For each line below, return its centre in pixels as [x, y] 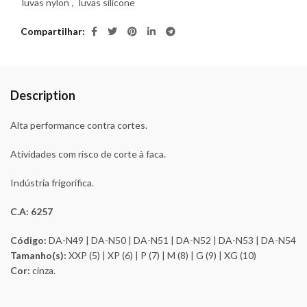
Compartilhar [51, 31]
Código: [28, 240]
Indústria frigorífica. [52, 183]
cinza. [44, 270]
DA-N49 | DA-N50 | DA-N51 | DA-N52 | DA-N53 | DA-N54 [171, 240]
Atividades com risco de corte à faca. [88, 154]
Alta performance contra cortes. [79, 125]
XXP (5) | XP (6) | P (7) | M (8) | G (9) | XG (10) [162, 255]
